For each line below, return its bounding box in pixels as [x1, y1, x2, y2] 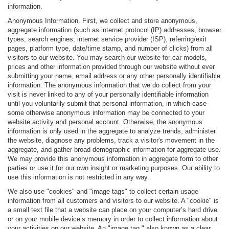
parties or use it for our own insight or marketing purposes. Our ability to [8, 164, 220, 172]
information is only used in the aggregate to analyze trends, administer [8, 127, 216, 135]
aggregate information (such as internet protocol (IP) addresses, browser [8, 26, 221, 34]
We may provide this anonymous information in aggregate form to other [8, 155, 218, 163]
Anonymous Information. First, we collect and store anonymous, [8, 17, 197, 25]
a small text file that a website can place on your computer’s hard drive [8, 206, 217, 214]
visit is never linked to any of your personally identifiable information [8, 90, 209, 99]
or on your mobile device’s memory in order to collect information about [8, 215, 218, 223]
